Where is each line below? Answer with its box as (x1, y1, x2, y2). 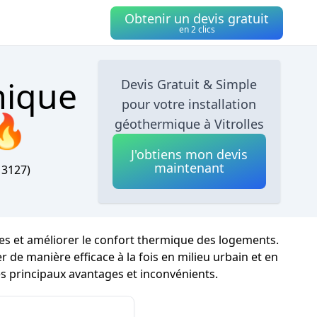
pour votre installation (122, 96, 257, 113)
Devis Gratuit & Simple (121, 76, 258, 93)
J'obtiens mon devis (130, 146, 248, 163)
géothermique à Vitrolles (114, 115, 264, 132)
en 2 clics (178, 23, 215, 35)
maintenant (154, 159, 224, 176)
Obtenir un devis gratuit (125, 9, 269, 27)
